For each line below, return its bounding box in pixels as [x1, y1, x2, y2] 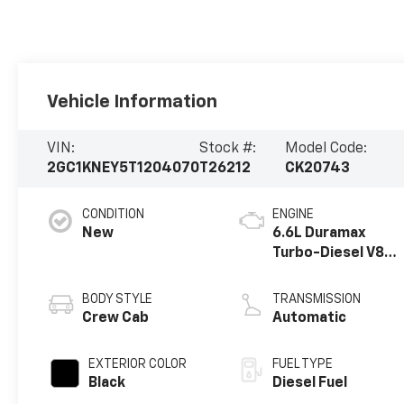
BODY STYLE [82, 293, 153, 307]
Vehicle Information [47, 93, 218, 112]
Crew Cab [82, 311, 150, 326]
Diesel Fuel [272, 376, 348, 391]
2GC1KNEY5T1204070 [47, 161, 200, 177]
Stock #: [199, 142, 257, 157]
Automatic [272, 311, 347, 326]
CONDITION [82, 208, 145, 222]
